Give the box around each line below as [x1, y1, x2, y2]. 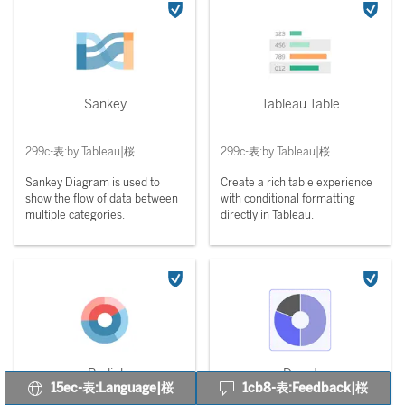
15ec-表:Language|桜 [51, 380, 174, 396]
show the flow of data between [25, 193, 178, 205]
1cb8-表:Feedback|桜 [242, 380, 368, 396]
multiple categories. [25, 209, 125, 221]
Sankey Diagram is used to [25, 176, 160, 189]
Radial [87, 366, 123, 381]
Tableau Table [260, 97, 340, 112]
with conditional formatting [221, 193, 355, 205]
